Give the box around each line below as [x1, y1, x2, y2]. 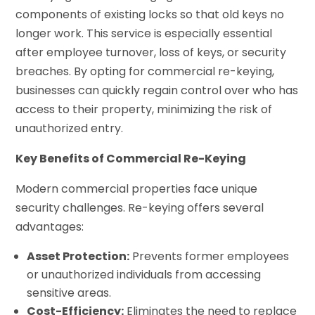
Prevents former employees [129, 248, 290, 265]
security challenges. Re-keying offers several [15, 200, 264, 217]
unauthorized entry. [15, 120, 124, 137]
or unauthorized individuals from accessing [27, 266, 262, 283]
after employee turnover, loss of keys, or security [15, 44, 287, 61]
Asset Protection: [27, 248, 130, 265]
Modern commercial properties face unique [15, 181, 258, 198]
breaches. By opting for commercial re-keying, [15, 63, 275, 80]
